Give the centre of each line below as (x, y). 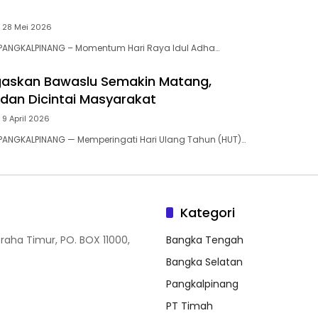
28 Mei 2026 (27, 27)
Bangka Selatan (204, 262)
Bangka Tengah (205, 240)
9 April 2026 (26, 118)
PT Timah (190, 306)
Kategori (208, 212)
